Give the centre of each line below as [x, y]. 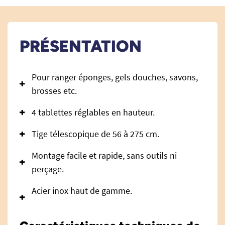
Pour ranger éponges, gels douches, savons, [115, 77]
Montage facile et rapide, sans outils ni [104, 155]
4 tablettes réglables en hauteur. [93, 112]
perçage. [48, 169]
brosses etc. [54, 91]
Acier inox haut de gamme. [82, 191]
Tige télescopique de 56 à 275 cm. [95, 134]
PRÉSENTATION [81, 46]
